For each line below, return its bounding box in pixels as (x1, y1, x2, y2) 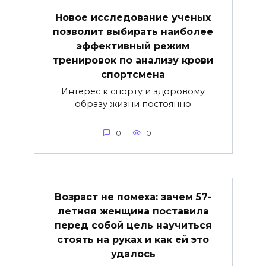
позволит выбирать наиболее (53, 26, 213, 37)
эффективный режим (77, 40, 189, 52)
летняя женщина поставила (57, 205, 209, 217)
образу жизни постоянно (75, 98, 191, 109)
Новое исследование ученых (55, 11, 211, 23)
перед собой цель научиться (54, 219, 212, 231)
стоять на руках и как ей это (57, 233, 209, 245)
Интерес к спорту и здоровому (61, 85, 205, 97)
